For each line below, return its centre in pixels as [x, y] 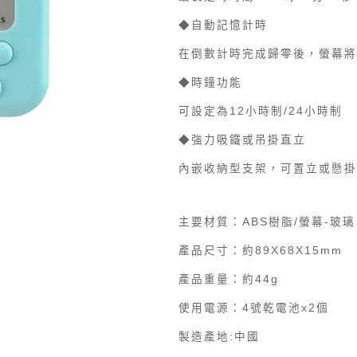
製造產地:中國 [219, 336]
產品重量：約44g [228, 279]
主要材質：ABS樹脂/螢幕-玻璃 [267, 222]
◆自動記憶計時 [223, 25]
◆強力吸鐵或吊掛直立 [242, 139]
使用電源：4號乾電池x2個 [253, 308]
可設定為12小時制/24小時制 [260, 111]
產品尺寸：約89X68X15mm [260, 250]
